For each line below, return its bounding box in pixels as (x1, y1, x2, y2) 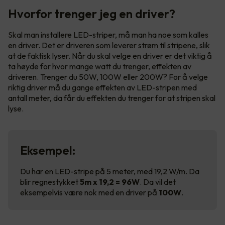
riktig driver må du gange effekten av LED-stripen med (8, 82, 197, 92)
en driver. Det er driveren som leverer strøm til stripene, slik (8, 40, 210, 50)
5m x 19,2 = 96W (80, 176, 140, 187)
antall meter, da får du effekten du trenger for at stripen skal (8, 92, 215, 103)
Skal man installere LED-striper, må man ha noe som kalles (8, 29, 208, 40)
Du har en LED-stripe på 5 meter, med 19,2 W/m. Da (20, 166, 199, 176)
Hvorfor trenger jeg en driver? (8, 6, 175, 21)
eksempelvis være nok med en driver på (20, 187, 159, 197)
